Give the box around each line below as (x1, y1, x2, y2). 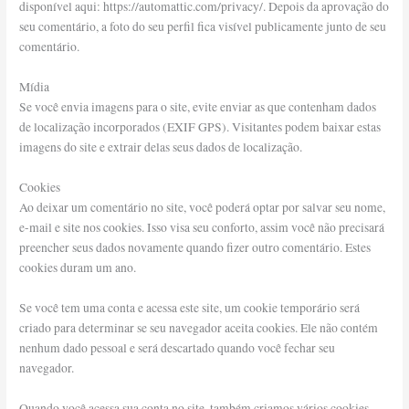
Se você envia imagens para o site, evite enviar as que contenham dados (19, 99, 377, 116)
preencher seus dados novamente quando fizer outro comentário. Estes (19, 239, 372, 257)
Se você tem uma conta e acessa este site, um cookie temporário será (19, 299, 361, 317)
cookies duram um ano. (19, 259, 137, 277)
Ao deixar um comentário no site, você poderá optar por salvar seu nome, (19, 199, 386, 216)
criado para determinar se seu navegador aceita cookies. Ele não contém (19, 320, 379, 337)
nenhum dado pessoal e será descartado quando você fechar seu (19, 340, 336, 357)
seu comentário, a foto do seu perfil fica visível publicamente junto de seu (19, 18, 387, 36)
